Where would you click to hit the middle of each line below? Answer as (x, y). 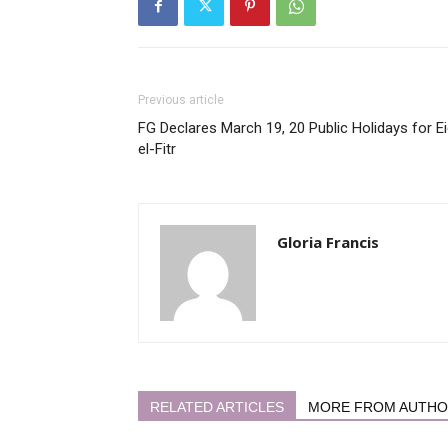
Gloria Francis (328, 241)
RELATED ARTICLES (217, 406)
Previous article (181, 99)
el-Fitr (157, 148)
